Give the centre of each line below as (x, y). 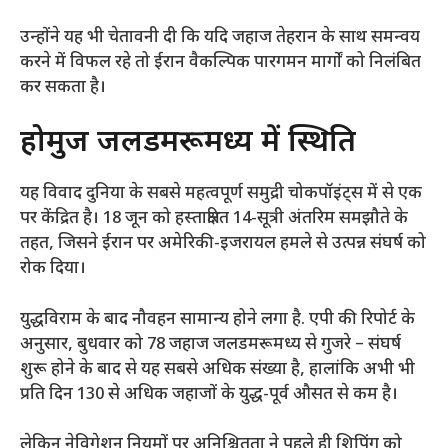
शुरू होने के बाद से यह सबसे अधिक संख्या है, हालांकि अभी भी (217, 369)
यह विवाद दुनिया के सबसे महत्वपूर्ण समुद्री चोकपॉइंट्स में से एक (221, 194)
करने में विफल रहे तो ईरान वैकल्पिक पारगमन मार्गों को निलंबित (220, 62)
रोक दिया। (53, 269)
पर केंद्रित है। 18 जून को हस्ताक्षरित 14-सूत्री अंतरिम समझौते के (214, 219)
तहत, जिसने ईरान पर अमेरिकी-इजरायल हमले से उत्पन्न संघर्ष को (223, 244)
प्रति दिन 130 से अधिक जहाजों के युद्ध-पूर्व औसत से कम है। (209, 394)
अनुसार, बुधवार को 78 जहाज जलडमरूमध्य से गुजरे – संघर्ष (210, 344)
